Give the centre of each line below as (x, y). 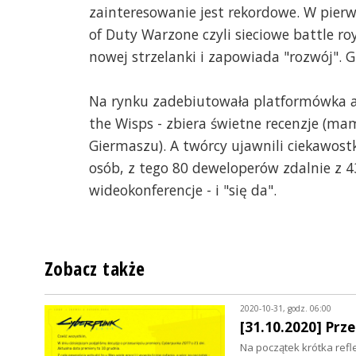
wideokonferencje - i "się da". (183, 190)
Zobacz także (95, 269)
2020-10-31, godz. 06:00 (285, 309)
